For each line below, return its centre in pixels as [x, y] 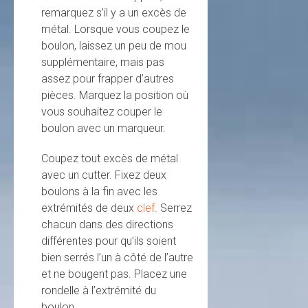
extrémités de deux [89, 208]
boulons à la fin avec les [99, 192]
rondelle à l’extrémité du [99, 291]
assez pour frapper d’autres [108, 79]
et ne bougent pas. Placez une [114, 274]
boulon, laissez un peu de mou [114, 46]
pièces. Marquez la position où [115, 96]
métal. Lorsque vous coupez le [115, 30]
